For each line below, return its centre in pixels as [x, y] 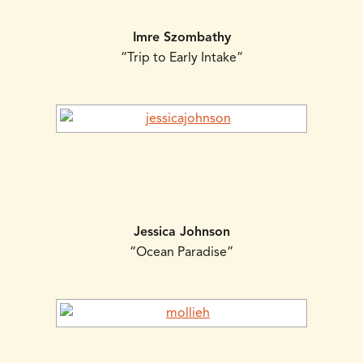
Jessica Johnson [181, 232]
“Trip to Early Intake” [181, 58]
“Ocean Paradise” [181, 252]
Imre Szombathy [181, 38]
